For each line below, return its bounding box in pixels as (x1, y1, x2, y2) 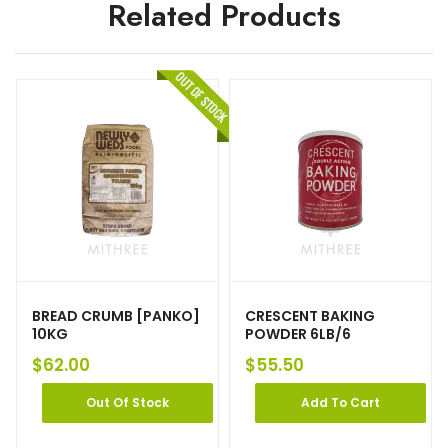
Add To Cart (301, 394, 380, 412)
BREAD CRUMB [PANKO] (32, 306, 200, 327)
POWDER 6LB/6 (245, 324, 351, 345)
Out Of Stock (86, 394, 169, 412)
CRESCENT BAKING (245, 306, 375, 327)
